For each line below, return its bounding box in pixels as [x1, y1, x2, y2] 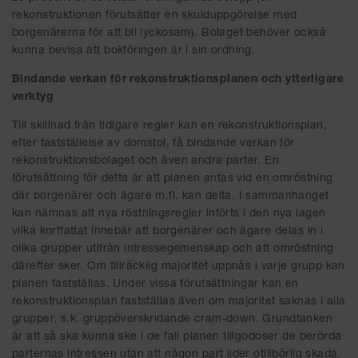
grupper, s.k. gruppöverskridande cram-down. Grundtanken [12, 314, 333, 325]
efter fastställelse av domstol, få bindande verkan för [12, 138, 295, 149]
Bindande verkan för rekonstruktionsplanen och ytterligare [12, 74, 344, 86]
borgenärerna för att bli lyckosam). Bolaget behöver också [12, 28, 326, 39]
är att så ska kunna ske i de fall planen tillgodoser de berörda [12, 332, 342, 343]
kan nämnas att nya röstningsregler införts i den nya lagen [12, 209, 326, 220]
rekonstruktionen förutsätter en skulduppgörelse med [12, 10, 297, 22]
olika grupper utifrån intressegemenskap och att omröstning [12, 244, 334, 255]
